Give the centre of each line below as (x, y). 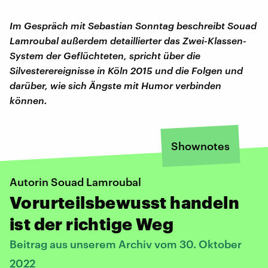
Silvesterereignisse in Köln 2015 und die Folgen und (126, 70)
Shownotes (200, 146)
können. (28, 100)
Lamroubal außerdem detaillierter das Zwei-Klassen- (128, 40)
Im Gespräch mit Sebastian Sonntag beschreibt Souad (133, 25)
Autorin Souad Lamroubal (75, 182)
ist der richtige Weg (92, 223)
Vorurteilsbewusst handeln (124, 202)
